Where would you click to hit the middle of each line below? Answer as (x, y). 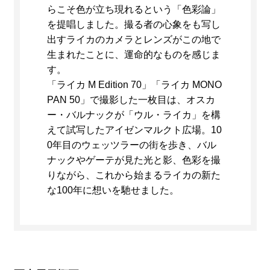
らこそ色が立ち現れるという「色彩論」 (133, 10)
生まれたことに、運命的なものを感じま (133, 55)
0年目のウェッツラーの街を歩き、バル (131, 145)
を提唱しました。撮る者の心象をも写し (133, 25)
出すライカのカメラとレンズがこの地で (133, 40)
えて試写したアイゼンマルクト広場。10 (134, 130)
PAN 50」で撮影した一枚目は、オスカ (131, 100)
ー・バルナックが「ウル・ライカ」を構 (133, 115)
